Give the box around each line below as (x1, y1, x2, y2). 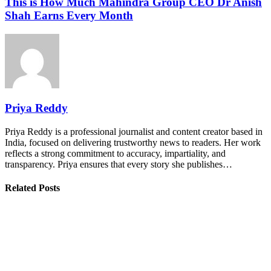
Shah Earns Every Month (5, 8, 133, 22)
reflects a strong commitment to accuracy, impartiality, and (5, 148, 226, 158)
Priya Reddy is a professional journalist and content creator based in (5, 126, 263, 137)
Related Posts (5, 183, 60, 194)
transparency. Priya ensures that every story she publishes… (5, 159, 232, 169)
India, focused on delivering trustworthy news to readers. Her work (5, 137, 261, 148)
